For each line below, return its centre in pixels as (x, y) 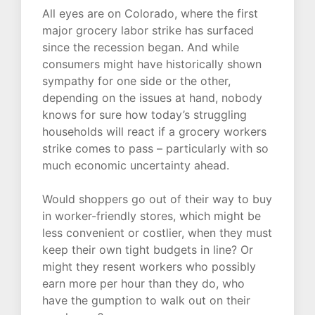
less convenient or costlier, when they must (157, 233)
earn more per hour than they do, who (143, 284)
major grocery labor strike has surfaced (148, 31)
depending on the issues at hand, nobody (152, 98)
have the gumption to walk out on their (146, 301)
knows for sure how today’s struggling (144, 115)
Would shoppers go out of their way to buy (157, 199)
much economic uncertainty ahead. (136, 166)
